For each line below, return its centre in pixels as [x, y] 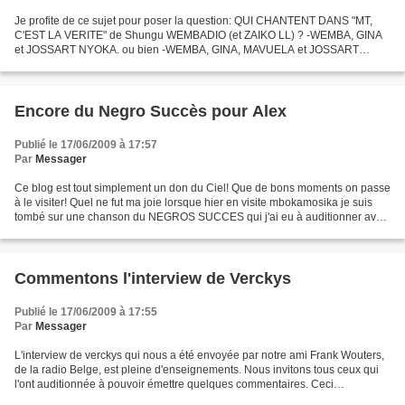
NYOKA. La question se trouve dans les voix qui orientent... [159, 64]
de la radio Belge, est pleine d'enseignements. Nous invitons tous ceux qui [197, 370]
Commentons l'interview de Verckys [153, 278]
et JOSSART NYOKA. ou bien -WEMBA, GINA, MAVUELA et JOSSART [187, 50]
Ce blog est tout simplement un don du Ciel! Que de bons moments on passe [202, 188]
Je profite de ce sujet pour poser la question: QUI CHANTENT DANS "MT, [193, 21]
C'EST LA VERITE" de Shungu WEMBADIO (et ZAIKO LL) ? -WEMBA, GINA [198, 35]
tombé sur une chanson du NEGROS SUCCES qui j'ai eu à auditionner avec [201, 217]
